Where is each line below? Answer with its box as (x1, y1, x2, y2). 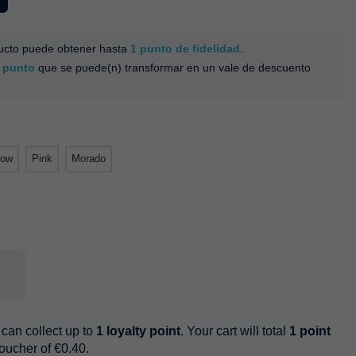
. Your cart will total (180, 323, 289, 338)
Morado (72, 153, 106, 165)
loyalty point (103, 323, 180, 338)
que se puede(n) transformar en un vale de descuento (35, 60, 311, 74)
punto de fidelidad (137, 41, 240, 55)
